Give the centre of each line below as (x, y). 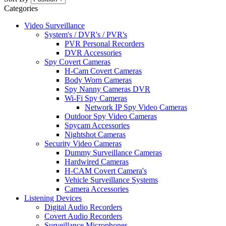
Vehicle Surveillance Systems (111, 180)
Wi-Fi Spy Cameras (96, 98)
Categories (21, 9)
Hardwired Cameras (97, 162)
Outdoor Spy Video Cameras (111, 117)
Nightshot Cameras (95, 135)
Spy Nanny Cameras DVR (107, 89)
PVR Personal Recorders (104, 44)
